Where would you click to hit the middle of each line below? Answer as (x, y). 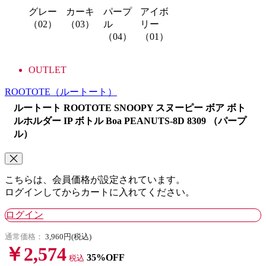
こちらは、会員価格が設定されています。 (95, 179)
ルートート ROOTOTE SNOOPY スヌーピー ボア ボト (130, 107)
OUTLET (47, 69)
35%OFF (106, 257)
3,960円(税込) (68, 236)
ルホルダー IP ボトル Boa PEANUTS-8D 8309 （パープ (130, 121)
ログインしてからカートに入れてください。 (100, 192)
